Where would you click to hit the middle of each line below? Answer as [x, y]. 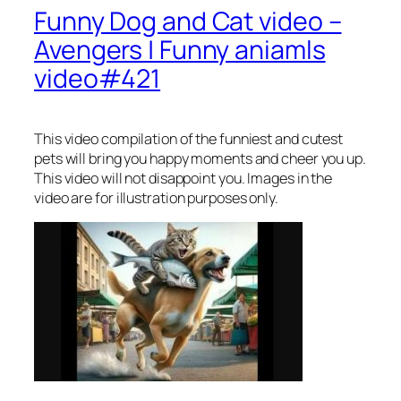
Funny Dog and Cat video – [188, 21]
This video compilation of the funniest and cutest [189, 138]
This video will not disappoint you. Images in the [183, 178]
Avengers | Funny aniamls [180, 49]
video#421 [98, 78]
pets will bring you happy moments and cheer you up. [200, 158]
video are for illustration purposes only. [156, 197]
